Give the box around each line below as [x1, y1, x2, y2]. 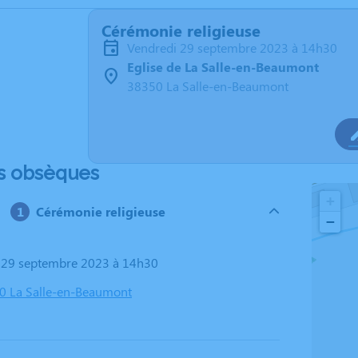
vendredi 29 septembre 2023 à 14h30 [134, 39, 337, 56]
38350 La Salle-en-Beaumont [127, 78, 288, 94]
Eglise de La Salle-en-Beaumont [127, 58, 319, 75]
